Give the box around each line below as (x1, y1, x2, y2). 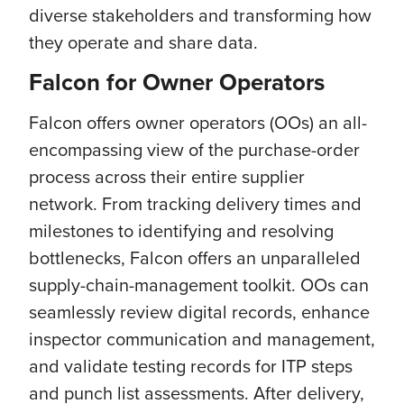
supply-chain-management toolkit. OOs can (29, 271, 369, 298)
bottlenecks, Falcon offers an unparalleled (29, 244, 361, 271)
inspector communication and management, (29, 326, 375, 352)
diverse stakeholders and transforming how (29, 2, 372, 28)
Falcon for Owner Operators (29, 65, 325, 99)
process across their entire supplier (29, 163, 305, 189)
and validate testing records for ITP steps (29, 353, 353, 379)
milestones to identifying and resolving (29, 217, 334, 243)
